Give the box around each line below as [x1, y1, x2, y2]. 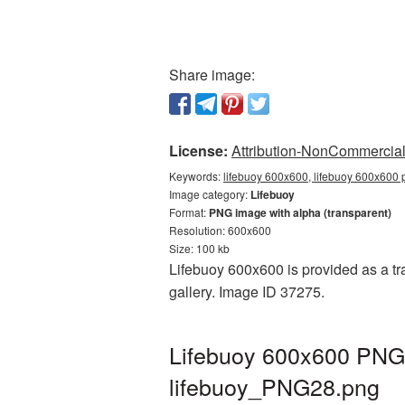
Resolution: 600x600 [169, 222, 271, 238]
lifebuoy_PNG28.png [169, 370, 380, 402]
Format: [169, 204, 209, 220]
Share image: [169, 64, 255, 85]
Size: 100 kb [169, 240, 230, 256]
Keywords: [169, 168, 223, 184]
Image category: [169, 186, 250, 202]
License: [169, 140, 228, 161]
